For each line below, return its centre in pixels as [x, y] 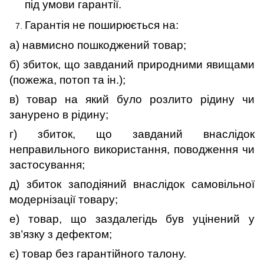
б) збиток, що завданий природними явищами [132, 64]
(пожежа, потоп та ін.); [67, 80]
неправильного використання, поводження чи [132, 149]
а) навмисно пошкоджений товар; [98, 45]
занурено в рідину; [59, 114]
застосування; [47, 164]
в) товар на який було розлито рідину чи [132, 99]
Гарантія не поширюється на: [102, 25]
